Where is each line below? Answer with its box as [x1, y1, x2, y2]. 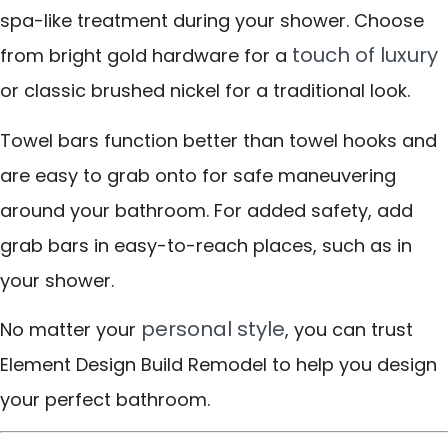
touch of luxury [292, 41, 438, 70]
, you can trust [285, 317, 413, 343]
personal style [141, 315, 285, 344]
